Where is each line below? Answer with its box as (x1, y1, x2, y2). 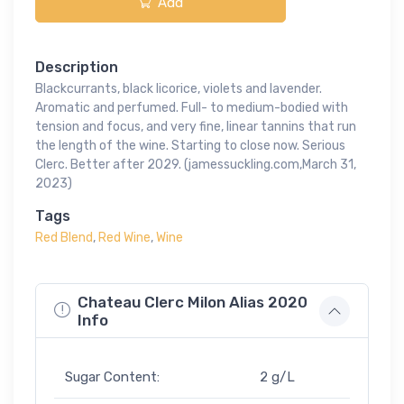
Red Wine (98, 230, 151, 246)
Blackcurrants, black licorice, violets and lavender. (35, 81, 322, 97)
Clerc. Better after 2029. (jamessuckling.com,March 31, (35, 157, 356, 173)
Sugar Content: (65, 369, 160, 386)
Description (35, 59, 118, 77)
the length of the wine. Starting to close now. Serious (35, 138, 345, 154)
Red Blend (35, 230, 93, 246)
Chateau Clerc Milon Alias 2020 (78, 293, 308, 312)
